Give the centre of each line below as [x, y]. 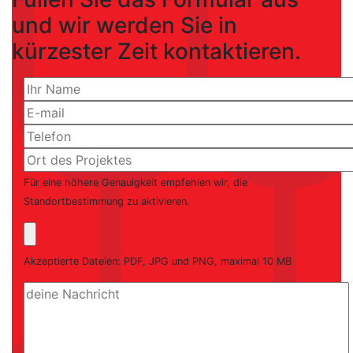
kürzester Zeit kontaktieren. [156, 51]
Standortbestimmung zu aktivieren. [107, 201]
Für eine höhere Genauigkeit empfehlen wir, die [136, 182]
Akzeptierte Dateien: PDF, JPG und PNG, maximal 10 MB [158, 261]
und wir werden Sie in [124, 25]
